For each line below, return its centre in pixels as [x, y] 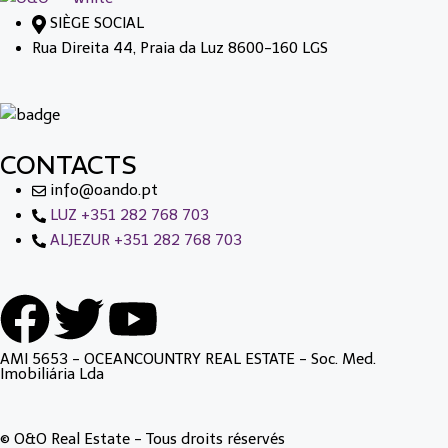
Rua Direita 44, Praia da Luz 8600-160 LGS [180, 48]
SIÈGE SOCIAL [97, 23]
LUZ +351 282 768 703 [129, 214]
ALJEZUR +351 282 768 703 [146, 239]
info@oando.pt [104, 189]
